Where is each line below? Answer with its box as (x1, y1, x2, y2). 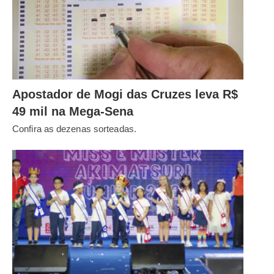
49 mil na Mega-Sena (12, 104, 133, 118)
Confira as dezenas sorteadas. (12, 123, 136, 134)
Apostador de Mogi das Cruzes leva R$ (12, 87, 238, 101)
